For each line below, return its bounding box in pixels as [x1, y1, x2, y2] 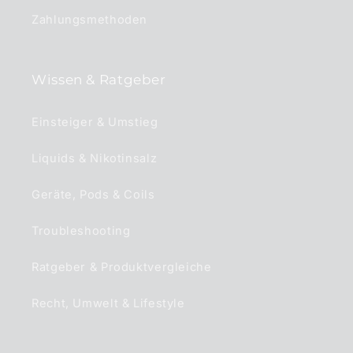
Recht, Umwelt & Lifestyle [32, 296, 185, 311]
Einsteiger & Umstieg [32, 115, 158, 130]
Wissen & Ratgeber [32, 71, 166, 87]
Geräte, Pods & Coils [32, 188, 155, 203]
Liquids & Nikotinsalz [32, 151, 158, 166]
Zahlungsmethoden [32, 13, 148, 28]
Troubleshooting [32, 224, 131, 239]
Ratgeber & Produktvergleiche [32, 260, 212, 275]
